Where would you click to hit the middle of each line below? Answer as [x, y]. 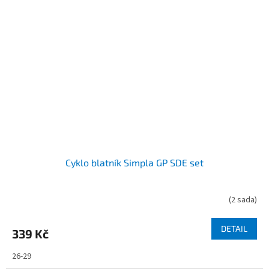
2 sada [243, 200]
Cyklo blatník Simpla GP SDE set [134, 162]
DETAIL [234, 228]
